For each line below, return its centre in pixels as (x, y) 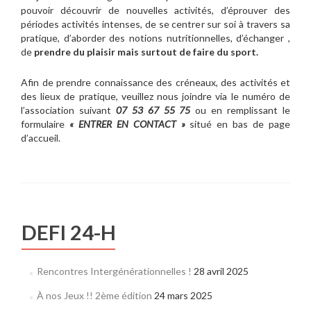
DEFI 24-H (69, 232)
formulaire (45, 124)
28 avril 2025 (221, 271)
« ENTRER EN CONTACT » (127, 124)
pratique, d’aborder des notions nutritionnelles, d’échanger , (155, 38)
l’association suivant (68, 110)
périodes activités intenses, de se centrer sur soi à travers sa (155, 24)
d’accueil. (41, 138)
